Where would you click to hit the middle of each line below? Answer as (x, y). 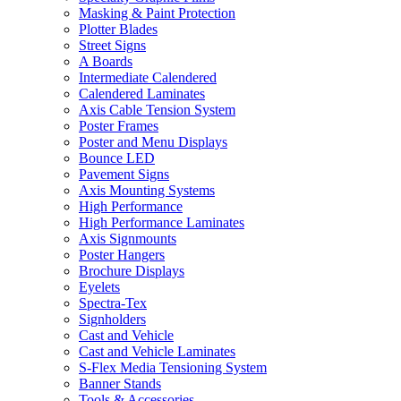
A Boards (106, 61)
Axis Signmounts (128, 238)
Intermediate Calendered (148, 77)
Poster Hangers (122, 254)
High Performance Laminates (162, 222)
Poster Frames (119, 125)
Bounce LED (117, 158)
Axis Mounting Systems (147, 190)
